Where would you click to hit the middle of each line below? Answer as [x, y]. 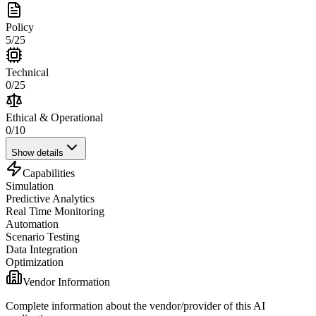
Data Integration [42, 249]
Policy [20, 27]
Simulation [30, 186]
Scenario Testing [43, 236]
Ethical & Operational [54, 117]
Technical [27, 72]
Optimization [35, 262]
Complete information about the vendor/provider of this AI [135, 305]
